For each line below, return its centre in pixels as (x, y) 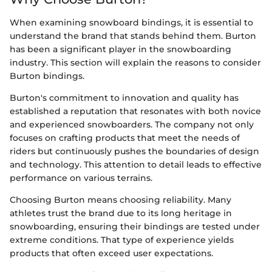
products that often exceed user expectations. (111, 253)
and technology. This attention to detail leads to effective (136, 164)
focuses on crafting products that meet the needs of (125, 138)
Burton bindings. (47, 76)
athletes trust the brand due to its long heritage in (121, 213)
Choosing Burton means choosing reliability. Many (121, 199)
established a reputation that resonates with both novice (135, 111)
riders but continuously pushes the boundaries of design (134, 151)
